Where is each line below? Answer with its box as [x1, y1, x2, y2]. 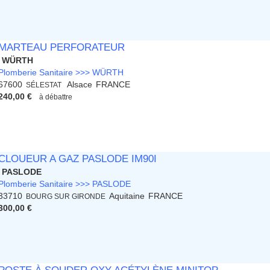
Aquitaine [109, 191, 145, 201]
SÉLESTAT [26, 81, 64, 89]
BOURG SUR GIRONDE [26, 192, 106, 201]
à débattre [39, 93, 73, 101]
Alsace [67, 80, 93, 90]
